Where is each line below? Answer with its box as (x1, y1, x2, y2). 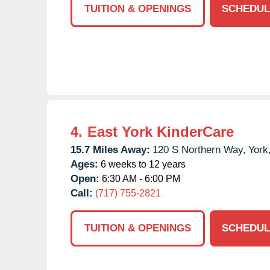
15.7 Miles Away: (71, 143, 150, 155)
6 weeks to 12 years (98, 159, 186, 169)
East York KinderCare (87, 123, 234, 140)
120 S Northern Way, (152, 143, 246, 155)
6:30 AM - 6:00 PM (99, 173, 180, 184)
